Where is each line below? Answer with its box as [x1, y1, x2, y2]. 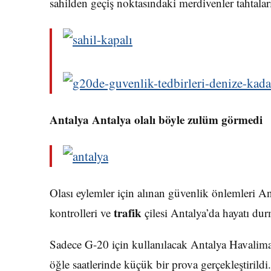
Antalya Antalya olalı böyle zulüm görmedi [50, 111, 263, 128]
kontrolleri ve [50, 205, 114, 220]
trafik [114, 204, 142, 221]
